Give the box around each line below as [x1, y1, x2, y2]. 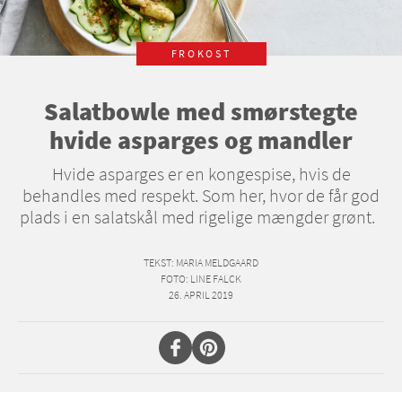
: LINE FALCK [186, 272, 241, 286]
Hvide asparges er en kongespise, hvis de [51, 162, 351, 186]
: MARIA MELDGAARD [171, 256, 258, 270]
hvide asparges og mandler [49, 124, 353, 157]
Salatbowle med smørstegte [44, 95, 358, 128]
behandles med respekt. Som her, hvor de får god [22, 184, 380, 207]
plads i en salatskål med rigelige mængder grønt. [20, 205, 382, 229]
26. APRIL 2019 [169, 288, 233, 302]
